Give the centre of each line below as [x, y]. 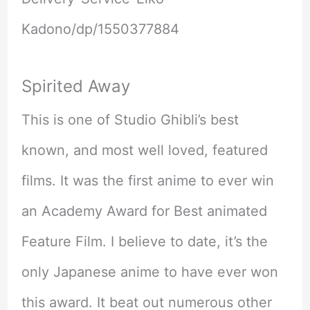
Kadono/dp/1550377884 [100, 29]
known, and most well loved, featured [144, 150]
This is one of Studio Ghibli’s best [130, 119]
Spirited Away [75, 86]
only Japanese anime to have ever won [149, 272]
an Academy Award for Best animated [144, 211]
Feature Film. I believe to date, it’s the [144, 241]
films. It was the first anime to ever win [147, 180]
